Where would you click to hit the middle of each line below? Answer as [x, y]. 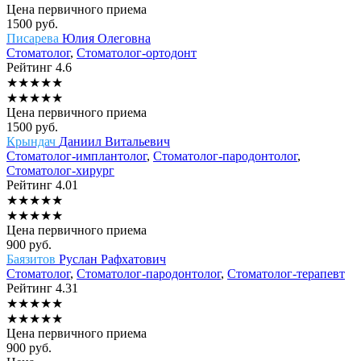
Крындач [33, 141]
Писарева [34, 38]
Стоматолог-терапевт [286, 273]
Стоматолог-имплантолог [77, 156]
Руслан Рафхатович [112, 259]
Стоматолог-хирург [60, 170]
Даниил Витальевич [114, 141]
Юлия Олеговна [106, 38]
